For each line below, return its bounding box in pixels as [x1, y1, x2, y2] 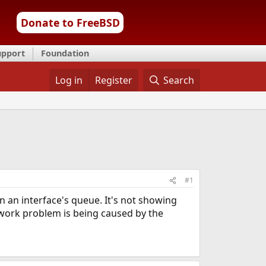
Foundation [41, 47, 89, 59]
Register [94, 74, 132, 87]
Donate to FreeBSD [20, 15, 120, 30]
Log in [55, 74, 83, 87]
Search [163, 74, 195, 87]
